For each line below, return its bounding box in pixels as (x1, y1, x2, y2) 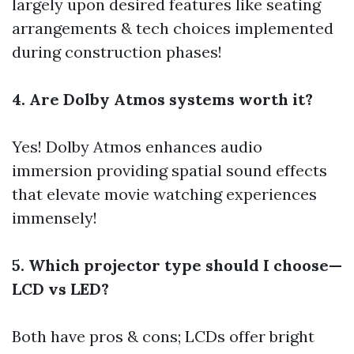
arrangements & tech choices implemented (12, 18, 333, 38)
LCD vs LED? (12, 279, 109, 299)
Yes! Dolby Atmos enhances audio (12, 137, 262, 156)
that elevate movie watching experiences (12, 184, 317, 204)
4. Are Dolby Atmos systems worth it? (12, 89, 313, 109)
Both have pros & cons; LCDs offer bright (12, 326, 314, 346)
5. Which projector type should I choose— (12, 255, 342, 275)
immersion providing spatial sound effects (12, 160, 327, 180)
